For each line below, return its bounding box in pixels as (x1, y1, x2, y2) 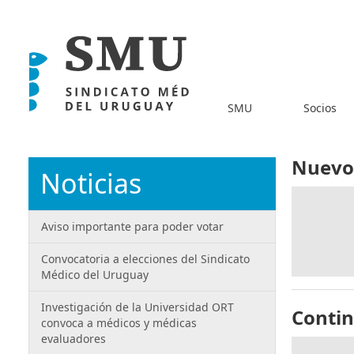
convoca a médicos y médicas (41, 315, 197, 330)
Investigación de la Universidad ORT (41, 299, 234, 314)
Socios (303, 100, 337, 115)
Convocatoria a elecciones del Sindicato (41, 251, 250, 266)
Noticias (40, 165, 141, 201)
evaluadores (41, 331, 106, 346)
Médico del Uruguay (41, 267, 149, 282)
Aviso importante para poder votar (41, 219, 224, 234)
